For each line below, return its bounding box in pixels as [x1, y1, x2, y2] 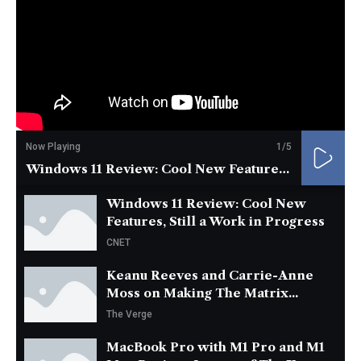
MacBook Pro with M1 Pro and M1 [106, 339, 325, 355]
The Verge [106, 309, 152, 321]
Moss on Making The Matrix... [106, 285, 298, 301]
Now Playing [26, 141, 81, 153]
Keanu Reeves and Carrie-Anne [106, 268, 313, 284]
